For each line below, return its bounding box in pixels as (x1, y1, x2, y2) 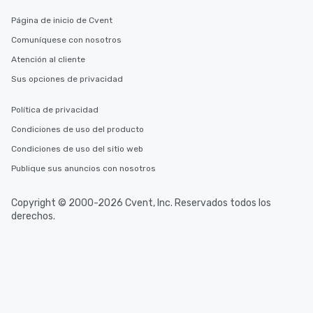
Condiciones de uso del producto (11, 124, 144, 134)
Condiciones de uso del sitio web (11, 144, 143, 154)
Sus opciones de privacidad (11, 74, 123, 84)
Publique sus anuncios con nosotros (11, 163, 156, 173)
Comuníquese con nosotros (11, 35, 122, 45)
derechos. (11, 210, 55, 222)
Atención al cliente (11, 54, 85, 64)
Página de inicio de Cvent (11, 15, 112, 25)
